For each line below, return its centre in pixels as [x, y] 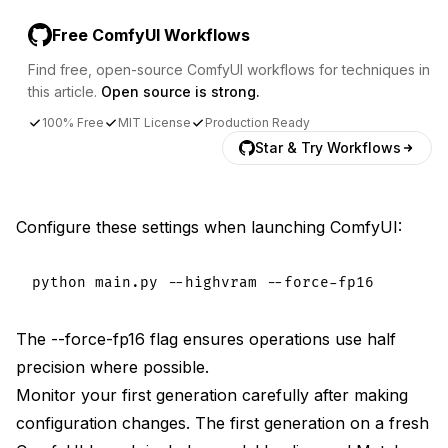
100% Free [73, 123]
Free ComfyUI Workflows [151, 35]
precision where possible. [112, 367]
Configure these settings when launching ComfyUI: [209, 227]
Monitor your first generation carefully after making [212, 395]
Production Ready [257, 123]
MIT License [154, 123]
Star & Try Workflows [328, 148]
